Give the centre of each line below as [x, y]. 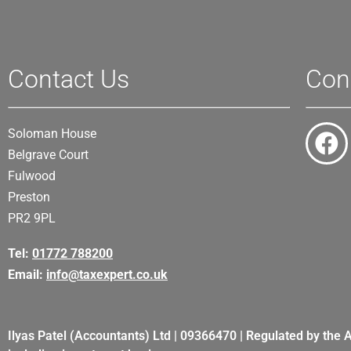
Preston [29, 197]
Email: [27, 275]
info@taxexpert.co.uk [107, 275]
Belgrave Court [48, 155]
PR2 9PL [32, 219]
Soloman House [52, 134]
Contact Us [69, 80]
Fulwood [32, 176]
